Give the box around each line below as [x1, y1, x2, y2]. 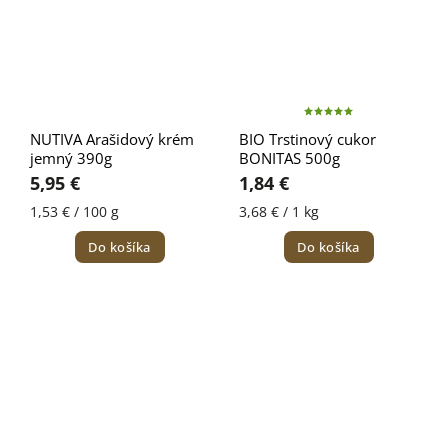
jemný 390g [30, 148, 112, 169]
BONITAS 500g [239, 148, 340, 169]
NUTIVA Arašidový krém [30, 129, 194, 150]
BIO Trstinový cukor [239, 129, 376, 150]
